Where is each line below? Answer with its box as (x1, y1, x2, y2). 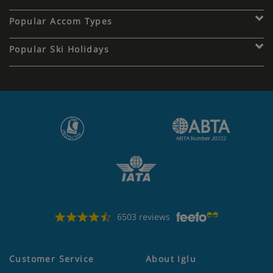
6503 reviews (116, 210, 170, 222)
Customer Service (9, 252, 94, 264)
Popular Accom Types (9, 15, 113, 27)
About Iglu (146, 252, 196, 264)
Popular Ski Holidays (9, 43, 109, 55)
